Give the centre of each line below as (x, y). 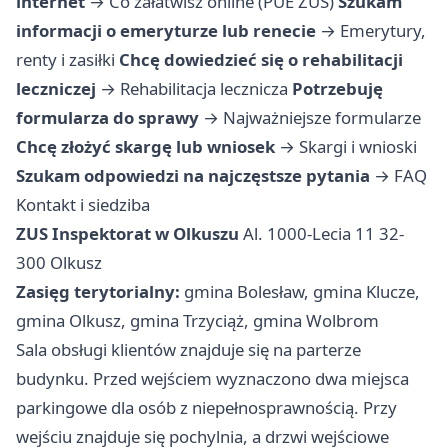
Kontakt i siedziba (83, 205)
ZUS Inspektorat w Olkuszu (127, 234)
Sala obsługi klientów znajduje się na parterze (188, 350)
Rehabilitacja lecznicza (204, 89)
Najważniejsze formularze (322, 118)
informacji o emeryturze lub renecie (166, 31)
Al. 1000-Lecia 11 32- (321, 234)
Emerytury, (383, 31)
